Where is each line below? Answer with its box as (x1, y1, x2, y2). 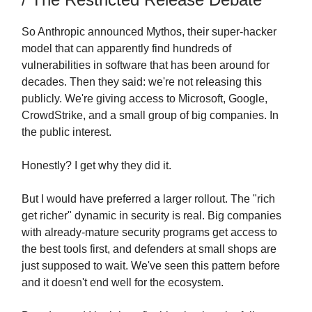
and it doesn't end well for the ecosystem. (22, 276, 224, 289)
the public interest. (22, 126, 111, 139)
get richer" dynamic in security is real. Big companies (22, 210, 281, 222)
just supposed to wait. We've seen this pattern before (22, 260, 280, 272)
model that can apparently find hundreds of (22, 42, 231, 55)
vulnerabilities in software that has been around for (22, 59, 270, 72)
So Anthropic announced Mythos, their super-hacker (22, 26, 276, 38)
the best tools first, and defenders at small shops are (22, 243, 276, 256)
